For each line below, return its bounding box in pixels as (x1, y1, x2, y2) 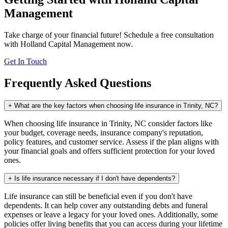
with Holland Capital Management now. (4, 40, 133, 49)
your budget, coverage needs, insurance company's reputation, (4, 128, 203, 137)
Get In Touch (4, 57, 47, 66)
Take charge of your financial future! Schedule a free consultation (4, 31, 214, 40)
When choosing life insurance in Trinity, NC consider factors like (4, 119, 212, 128)
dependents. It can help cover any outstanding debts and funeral (4, 201, 208, 210)
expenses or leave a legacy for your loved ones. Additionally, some (4, 210, 218, 219)
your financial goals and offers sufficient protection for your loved (4, 147, 215, 156)
